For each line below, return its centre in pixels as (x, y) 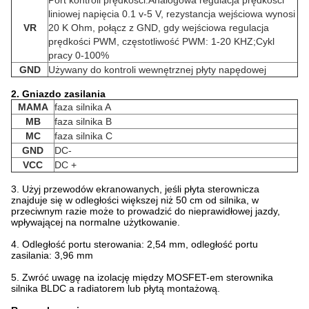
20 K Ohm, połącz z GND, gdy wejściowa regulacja (159, 27)
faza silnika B (83, 121)
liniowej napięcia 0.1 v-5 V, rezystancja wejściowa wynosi (172, 13)
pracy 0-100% (79, 55)
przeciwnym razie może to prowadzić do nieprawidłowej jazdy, (146, 211)
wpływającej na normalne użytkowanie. (96, 222)
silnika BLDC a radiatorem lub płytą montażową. (116, 288)
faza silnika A (83, 107)
